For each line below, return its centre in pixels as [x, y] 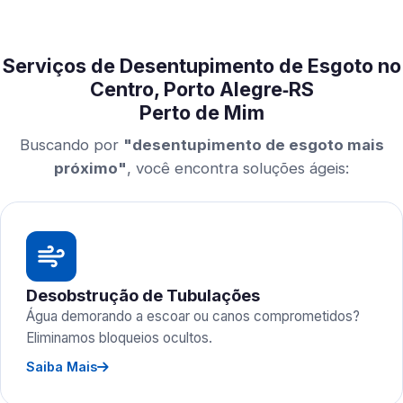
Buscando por [71, 145]
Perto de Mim [201, 112]
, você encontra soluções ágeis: [238, 168]
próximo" [90, 168]
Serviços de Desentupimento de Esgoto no [201, 66]
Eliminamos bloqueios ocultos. [119, 338]
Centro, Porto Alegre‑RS [201, 89]
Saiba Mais [62, 367]
